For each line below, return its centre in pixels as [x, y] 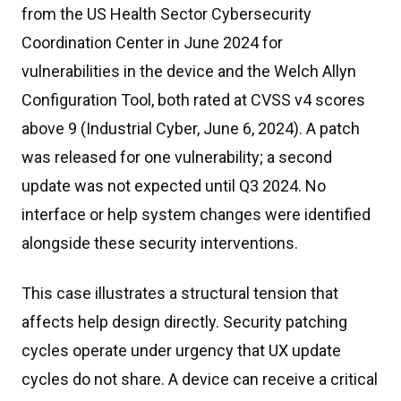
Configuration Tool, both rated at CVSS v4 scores [193, 100]
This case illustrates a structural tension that [180, 293]
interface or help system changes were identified [196, 214]
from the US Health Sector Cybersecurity [166, 14]
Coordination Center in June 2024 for [152, 43]
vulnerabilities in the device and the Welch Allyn [189, 71]
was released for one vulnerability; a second [177, 157]
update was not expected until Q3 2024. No [174, 186]
